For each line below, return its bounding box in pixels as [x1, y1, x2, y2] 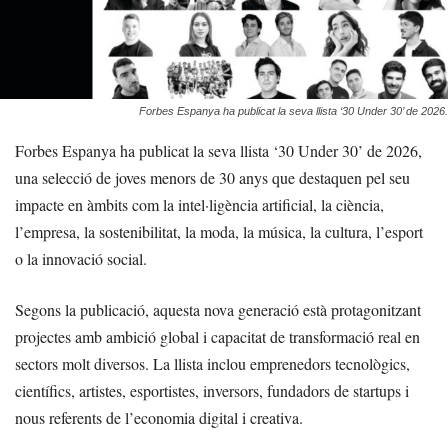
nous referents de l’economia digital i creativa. [15, 406, 303, 428]
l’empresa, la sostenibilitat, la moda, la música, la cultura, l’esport [15, 220, 423, 242]
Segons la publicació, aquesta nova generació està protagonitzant [15, 298, 421, 320]
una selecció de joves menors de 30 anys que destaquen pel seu [15, 166, 410, 188]
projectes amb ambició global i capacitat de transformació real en [15, 325, 420, 347]
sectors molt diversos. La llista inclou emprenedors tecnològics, [15, 352, 410, 374]
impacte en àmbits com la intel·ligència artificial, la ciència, [15, 193, 384, 215]
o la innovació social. [15, 247, 147, 269]
